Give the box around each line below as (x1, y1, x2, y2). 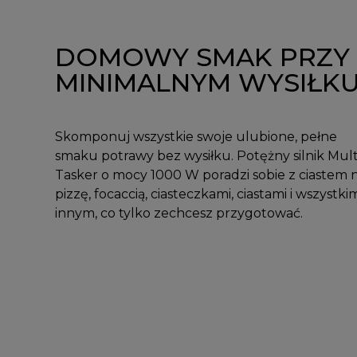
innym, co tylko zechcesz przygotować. (54, 206, 303, 222)
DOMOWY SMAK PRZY (54, 41, 350, 73)
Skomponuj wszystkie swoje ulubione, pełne (54, 129, 337, 145)
